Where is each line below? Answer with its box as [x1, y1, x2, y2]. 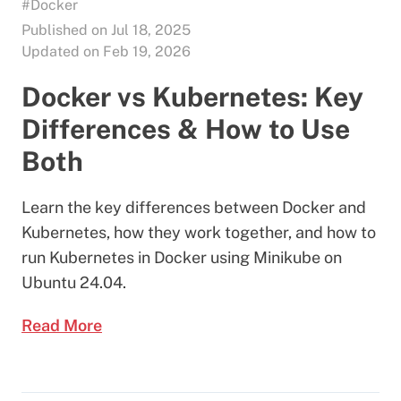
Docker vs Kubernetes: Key [21, 80, 363, 113]
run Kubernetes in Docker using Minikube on [21, 247, 342, 267]
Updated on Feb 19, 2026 [21, 42, 191, 60]
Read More [21, 315, 102, 335]
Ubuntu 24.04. [21, 272, 126, 292]
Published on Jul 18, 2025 [21, 21, 191, 38]
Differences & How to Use [21, 112, 350, 145]
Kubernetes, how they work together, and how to [21, 222, 376, 242]
